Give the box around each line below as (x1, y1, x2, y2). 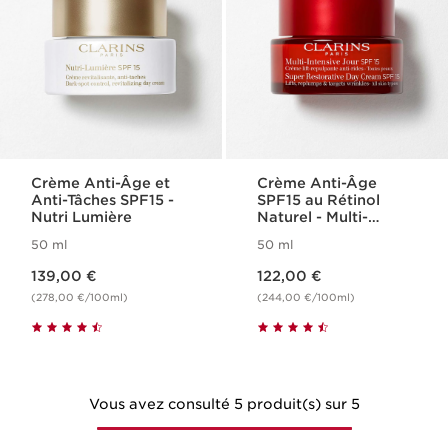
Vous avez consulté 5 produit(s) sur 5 (88, 396, 360, 412)
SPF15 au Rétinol (257, 192, 381, 208)
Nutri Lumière (31, 209, 133, 225)
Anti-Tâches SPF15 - (31, 192, 176, 208)
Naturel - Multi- (257, 209, 369, 225)
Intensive (257, 226, 325, 242)
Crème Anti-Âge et (31, 175, 172, 191)
